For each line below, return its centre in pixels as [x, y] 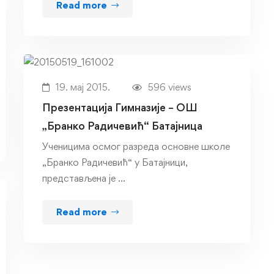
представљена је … [84, 179]
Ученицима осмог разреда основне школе [136, 147]
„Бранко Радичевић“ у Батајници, [115, 163]
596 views [170, 87]
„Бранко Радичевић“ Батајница [122, 126]
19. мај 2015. [83, 87]
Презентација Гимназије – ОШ [120, 108]
